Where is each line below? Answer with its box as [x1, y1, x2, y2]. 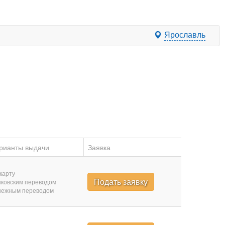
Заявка [87, 142, 110, 152]
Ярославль [164, 29, 205, 40]
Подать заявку [93, 176, 148, 187]
